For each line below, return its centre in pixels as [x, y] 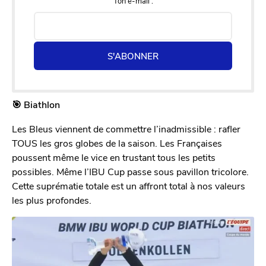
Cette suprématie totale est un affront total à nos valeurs [129, 185]
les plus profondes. [52, 199]
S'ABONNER [133, 56]
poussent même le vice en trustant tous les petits [114, 157]
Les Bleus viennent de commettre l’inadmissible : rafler [126, 128]
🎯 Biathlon [36, 104]
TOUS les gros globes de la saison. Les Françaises [117, 142]
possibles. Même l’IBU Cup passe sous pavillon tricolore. [130, 171]
